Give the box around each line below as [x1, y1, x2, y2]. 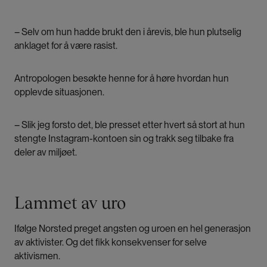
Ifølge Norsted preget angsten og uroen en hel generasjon [14, 223, 251, 235]
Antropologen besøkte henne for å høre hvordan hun [14, 73, 229, 85]
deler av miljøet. [14, 147, 77, 159]
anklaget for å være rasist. [14, 40, 117, 52]
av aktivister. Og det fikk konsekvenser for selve [14, 237, 207, 249]
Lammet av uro [14, 193, 126, 213]
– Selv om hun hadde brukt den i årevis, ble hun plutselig [14, 26, 241, 38]
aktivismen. [14, 250, 62, 262]
